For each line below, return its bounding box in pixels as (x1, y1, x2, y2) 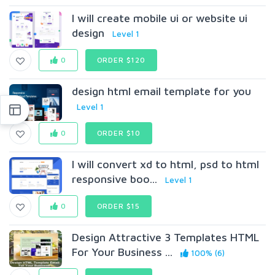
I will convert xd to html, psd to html (72, 158, 260, 171)
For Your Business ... (72, 246, 173, 258)
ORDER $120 (96, 55, 145, 64)
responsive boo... (72, 172, 158, 185)
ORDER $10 (96, 128, 141, 137)
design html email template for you (72, 85, 252, 98)
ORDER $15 (96, 201, 141, 211)
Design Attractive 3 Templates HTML (72, 231, 260, 244)
